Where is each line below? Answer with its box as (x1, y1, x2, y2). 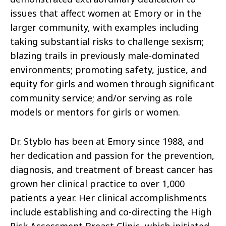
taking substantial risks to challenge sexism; (10, 35, 204, 48)
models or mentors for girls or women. (10, 106, 180, 119)
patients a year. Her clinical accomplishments (10, 192, 207, 204)
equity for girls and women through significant (10, 78, 214, 90)
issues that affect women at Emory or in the (10, 7, 201, 20)
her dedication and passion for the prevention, (10, 149, 214, 162)
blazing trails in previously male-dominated (10, 49, 199, 62)
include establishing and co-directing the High (10, 206, 211, 218)
